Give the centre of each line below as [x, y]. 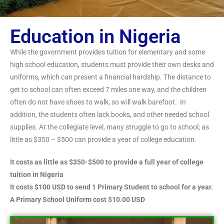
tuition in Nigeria [37, 174]
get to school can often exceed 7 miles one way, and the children [108, 89]
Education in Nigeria [95, 36]
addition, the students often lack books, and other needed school [109, 114]
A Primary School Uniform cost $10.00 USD [77, 199]
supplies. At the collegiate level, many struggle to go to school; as [109, 127]
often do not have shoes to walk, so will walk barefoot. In [98, 102]
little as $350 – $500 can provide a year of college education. [105, 139]
